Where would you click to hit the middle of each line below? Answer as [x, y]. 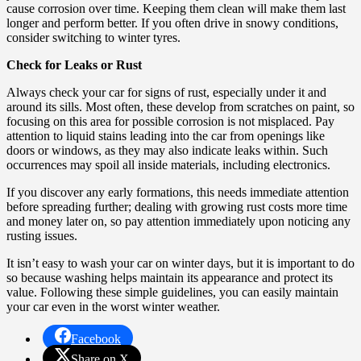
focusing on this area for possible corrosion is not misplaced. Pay [170, 121]
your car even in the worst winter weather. [113, 306]
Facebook [96, 338]
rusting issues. [42, 235]
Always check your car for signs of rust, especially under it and [166, 92]
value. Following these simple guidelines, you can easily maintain [172, 292]
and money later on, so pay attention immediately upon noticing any [178, 221]
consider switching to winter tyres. [93, 37]
